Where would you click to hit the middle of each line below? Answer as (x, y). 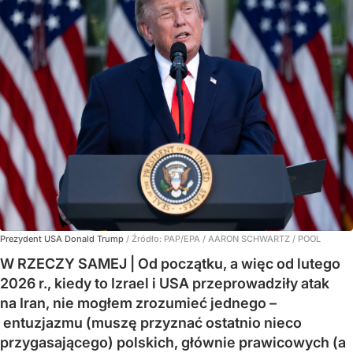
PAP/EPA (183, 239)
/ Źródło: (145, 239)
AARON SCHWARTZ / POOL (264, 239)
